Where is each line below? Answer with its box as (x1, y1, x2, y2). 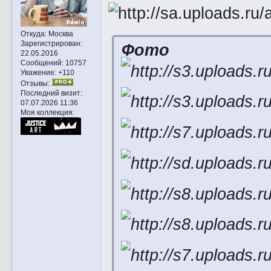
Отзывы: (20, 79, 50, 88)
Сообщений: (20, 59, 64, 67)
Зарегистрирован (20, 39, 80, 48)
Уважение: (20, 68, 56, 77)
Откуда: (20, 30, 47, 38)
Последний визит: (20, 89, 82, 97)
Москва (46, 30, 73, 38)
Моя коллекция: (20, 108, 74, 117)
